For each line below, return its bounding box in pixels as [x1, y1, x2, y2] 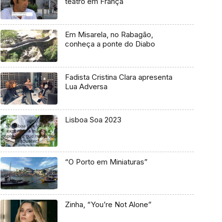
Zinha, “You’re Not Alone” [64, 200, 152, 210]
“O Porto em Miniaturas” [64, 157, 148, 167]
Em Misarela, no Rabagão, [64, 30, 153, 40]
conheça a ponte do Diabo [64, 39, 155, 49]
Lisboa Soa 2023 [64, 114, 121, 124]
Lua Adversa [64, 81, 108, 91]
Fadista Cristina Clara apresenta [64, 72, 172, 82]
